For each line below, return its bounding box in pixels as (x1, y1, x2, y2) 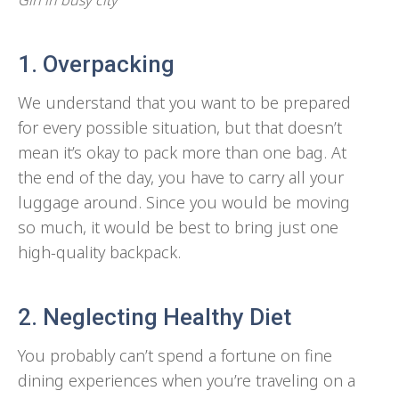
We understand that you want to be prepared (18, 91, 351, 113)
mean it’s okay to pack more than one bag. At (18, 141, 346, 163)
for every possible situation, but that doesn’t (18, 116, 342, 138)
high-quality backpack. (18, 240, 181, 263)
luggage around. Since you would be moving (18, 191, 350, 213)
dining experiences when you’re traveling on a (18, 369, 355, 391)
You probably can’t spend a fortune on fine (18, 344, 332, 366)
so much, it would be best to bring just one (18, 216, 338, 238)
